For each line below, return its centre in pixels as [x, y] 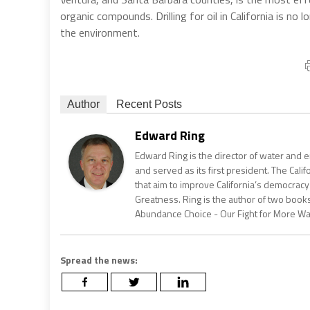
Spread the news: [99, 259]
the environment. [100, 32]
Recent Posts [149, 104]
